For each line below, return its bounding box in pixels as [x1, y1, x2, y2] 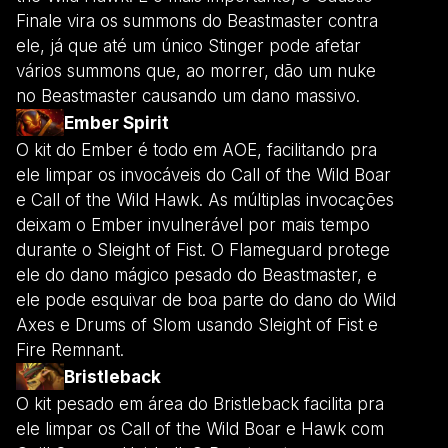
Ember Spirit [64, 112, 169, 133]
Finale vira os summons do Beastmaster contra [16, 10, 378, 31]
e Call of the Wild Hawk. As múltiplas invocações [16, 189, 394, 210]
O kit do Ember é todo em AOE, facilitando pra [16, 139, 377, 160]
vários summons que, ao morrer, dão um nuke [16, 60, 376, 81]
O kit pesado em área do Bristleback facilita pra [16, 393, 384, 414]
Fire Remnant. [16, 339, 124, 360]
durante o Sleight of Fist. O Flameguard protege [16, 239, 390, 260]
